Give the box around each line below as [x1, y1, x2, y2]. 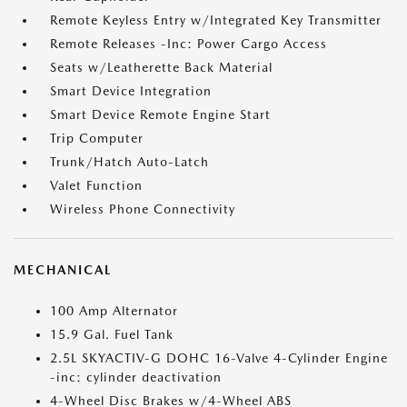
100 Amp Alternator [50, 303, 178, 318]
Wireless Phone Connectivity [50, 202, 235, 216]
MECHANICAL [14, 263, 112, 277]
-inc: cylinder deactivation [50, 370, 222, 384]
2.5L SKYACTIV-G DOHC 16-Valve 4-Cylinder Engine [50, 351, 388, 365]
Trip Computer [50, 131, 144, 145]
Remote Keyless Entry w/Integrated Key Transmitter [50, 13, 382, 27]
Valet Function [50, 178, 143, 193]
